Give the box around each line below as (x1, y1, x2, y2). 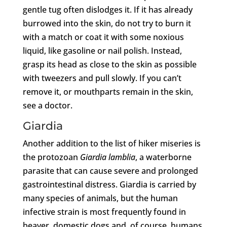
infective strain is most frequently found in (22, 206, 186, 217)
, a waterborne (135, 151, 192, 163)
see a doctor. (22, 99, 72, 111)
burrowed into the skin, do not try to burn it (22, 17, 191, 29)
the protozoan (22, 151, 80, 163)
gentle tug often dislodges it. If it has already (22, 4, 193, 15)
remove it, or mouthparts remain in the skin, (22, 86, 193, 97)
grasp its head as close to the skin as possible (22, 58, 197, 70)
